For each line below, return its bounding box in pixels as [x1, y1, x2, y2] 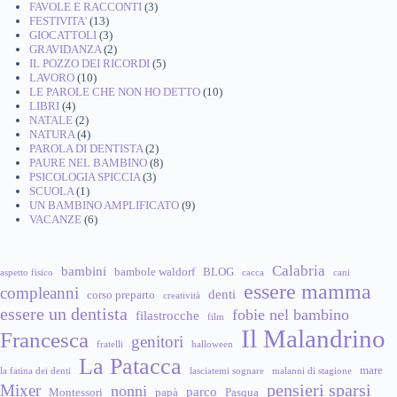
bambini [61, 262, 106, 278]
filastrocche [136, 307, 199, 323]
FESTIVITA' [28, 13, 87, 27]
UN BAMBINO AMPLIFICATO [28, 198, 179, 212]
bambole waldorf [114, 264, 195, 278]
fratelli [97, 339, 123, 349]
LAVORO [28, 70, 74, 84]
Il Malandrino [241, 323, 385, 353]
